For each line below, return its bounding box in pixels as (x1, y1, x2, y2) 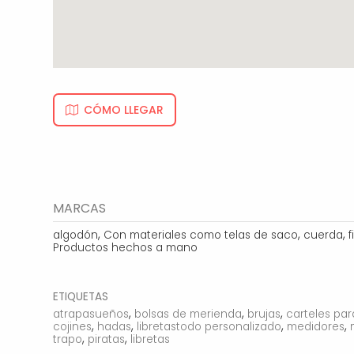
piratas (88, 331, 126, 347)
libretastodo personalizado (137, 318, 282, 334)
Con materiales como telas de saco (104, 228, 299, 243)
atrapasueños (53, 306, 130, 322)
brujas (247, 306, 281, 322)
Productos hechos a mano (53, 240, 198, 256)
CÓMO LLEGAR (84, 102, 164, 119)
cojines (53, 318, 92, 334)
